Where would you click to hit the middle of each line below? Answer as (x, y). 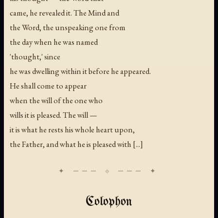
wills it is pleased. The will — (54, 115)
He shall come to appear (48, 86)
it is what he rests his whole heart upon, (72, 130)
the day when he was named (54, 42)
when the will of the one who (56, 100)
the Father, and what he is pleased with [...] (76, 144)
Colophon (109, 202)
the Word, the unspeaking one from (68, 27)
